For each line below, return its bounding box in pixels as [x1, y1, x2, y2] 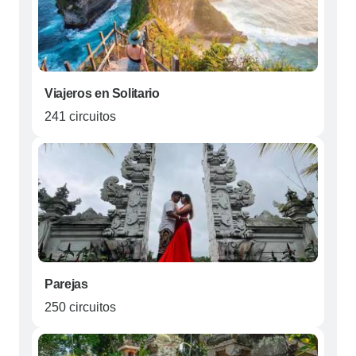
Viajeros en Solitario [44, 87, 160, 101]
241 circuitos [44, 110, 116, 124]
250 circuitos [44, 300, 116, 315]
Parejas [44, 277, 88, 292]
